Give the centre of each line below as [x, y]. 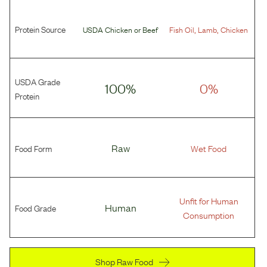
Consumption [209, 215]
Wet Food [209, 148]
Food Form [33, 148]
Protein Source [40, 28]
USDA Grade [38, 81]
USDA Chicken [108, 29]
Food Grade [35, 207]
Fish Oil [182, 29]
